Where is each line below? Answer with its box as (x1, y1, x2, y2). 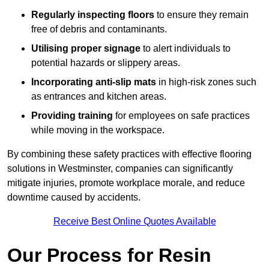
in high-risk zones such (156, 77, 256, 88)
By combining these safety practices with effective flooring (7, 149, 252, 160)
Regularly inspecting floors (31, 10, 154, 20)
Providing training (31, 110, 113, 121)
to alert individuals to (141, 43, 231, 54)
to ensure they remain (154, 10, 249, 20)
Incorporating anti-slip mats (31, 77, 156, 88)
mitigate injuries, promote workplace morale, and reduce (7, 178, 245, 189)
